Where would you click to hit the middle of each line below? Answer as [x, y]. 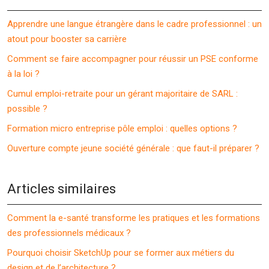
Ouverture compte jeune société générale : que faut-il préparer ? [133, 148]
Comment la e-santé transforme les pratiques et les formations [134, 218]
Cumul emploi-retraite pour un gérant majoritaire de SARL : [122, 94]
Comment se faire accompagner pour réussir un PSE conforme [133, 59]
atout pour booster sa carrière [67, 39]
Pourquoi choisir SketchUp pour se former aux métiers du [121, 253]
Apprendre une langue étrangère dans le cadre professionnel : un [134, 24]
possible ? [27, 109]
